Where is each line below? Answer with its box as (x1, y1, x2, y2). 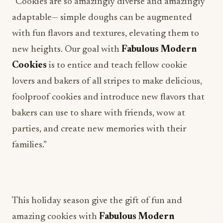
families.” (12, 140, 47, 150)
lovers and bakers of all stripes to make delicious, (12, 77, 202, 86)
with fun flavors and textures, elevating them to (12, 29, 199, 38)
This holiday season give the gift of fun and (12, 196, 182, 206)
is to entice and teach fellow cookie (47, 61, 187, 70)
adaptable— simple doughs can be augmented (12, 13, 192, 22)
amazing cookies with (12, 212, 99, 222)
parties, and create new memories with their (12, 124, 186, 134)
